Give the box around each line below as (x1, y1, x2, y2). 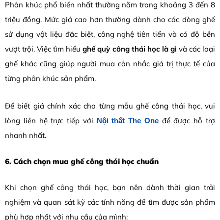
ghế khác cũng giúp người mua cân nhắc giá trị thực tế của (5, 58, 215, 68)
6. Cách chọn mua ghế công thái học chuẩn (5, 156, 159, 166)
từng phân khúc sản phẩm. (5, 73, 96, 83)
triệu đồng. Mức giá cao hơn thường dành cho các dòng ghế (5, 14, 215, 24)
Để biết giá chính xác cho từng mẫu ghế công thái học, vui (5, 101, 215, 111)
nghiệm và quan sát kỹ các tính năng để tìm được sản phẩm (5, 197, 215, 207)
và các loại (176, 44, 216, 54)
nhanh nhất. (5, 131, 46, 140)
